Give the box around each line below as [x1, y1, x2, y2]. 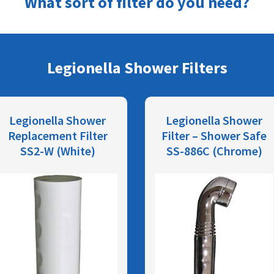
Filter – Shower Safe [161, 127, 267, 143]
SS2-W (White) [20, 143, 95, 158]
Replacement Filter [7, 127, 108, 143]
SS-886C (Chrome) [166, 143, 262, 158]
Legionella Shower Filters [46, 57, 228, 78]
